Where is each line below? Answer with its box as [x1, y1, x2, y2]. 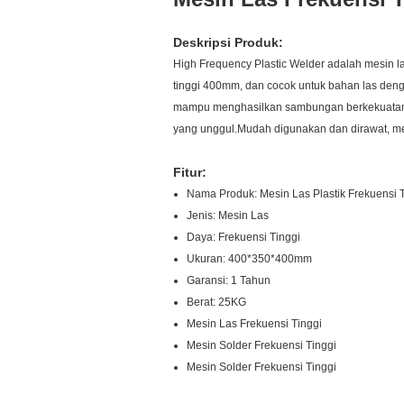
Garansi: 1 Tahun [187, 274, 271, 287]
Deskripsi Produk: [173, 35, 283, 50]
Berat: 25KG [187, 296, 246, 308]
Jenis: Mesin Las [187, 209, 269, 222]
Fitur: [173, 165, 207, 179]
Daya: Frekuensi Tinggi [187, 231, 300, 243]
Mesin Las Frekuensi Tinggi [187, 317, 322, 330]
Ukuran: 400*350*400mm [187, 252, 312, 265]
